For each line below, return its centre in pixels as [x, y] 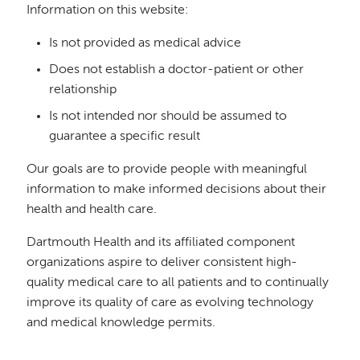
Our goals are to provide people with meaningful [167, 169]
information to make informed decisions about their [177, 189]
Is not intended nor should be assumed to [168, 116]
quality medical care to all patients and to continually [178, 282]
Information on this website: [108, 11]
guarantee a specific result [124, 136]
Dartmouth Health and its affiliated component [161, 242]
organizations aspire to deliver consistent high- [162, 262]
